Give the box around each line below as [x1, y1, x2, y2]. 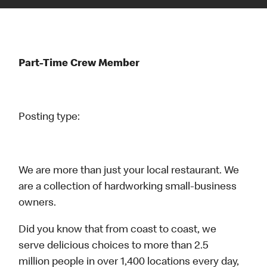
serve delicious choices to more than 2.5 [18, 241, 209, 252]
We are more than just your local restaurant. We [18, 166, 240, 177]
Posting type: [18, 112, 80, 123]
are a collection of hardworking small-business [18, 182, 237, 193]
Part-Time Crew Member [18, 58, 142, 70]
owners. [18, 198, 57, 209]
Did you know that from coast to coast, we [18, 225, 217, 236]
